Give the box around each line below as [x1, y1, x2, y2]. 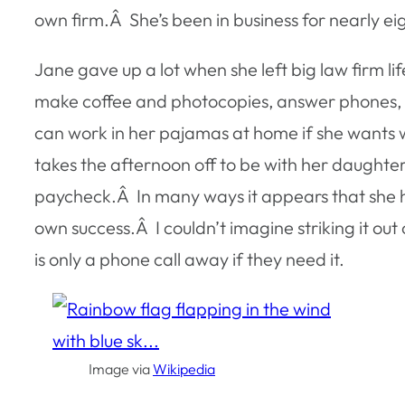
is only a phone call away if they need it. [34, 247, 344, 270]
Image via [89, 359, 153, 378]
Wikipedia [153, 359, 215, 378]
